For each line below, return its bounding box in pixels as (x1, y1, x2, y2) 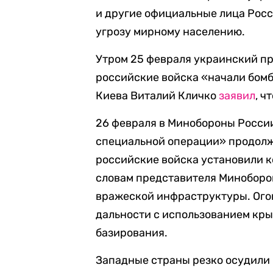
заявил (219, 89, 256, 102)
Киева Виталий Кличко (96, 89, 219, 102)
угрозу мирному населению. (96, 25, 246, 38)
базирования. (96, 226, 168, 239)
